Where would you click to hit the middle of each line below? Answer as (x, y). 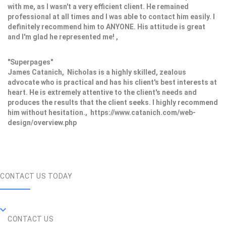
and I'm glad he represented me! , (64, 37)
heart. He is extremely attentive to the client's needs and (102, 93)
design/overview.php (42, 123)
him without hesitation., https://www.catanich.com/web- (102, 113)
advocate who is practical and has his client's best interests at (112, 82)
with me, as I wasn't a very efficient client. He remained (98, 7)
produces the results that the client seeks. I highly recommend (113, 103)
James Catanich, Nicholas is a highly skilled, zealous (97, 72)
